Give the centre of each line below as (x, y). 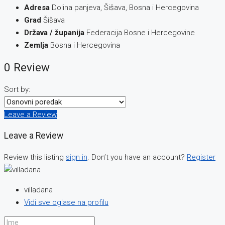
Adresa (37, 8)
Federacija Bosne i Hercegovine (141, 33)
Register (201, 157)
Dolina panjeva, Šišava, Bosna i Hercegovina (125, 8)
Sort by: (17, 89)
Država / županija (54, 33)
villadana (38, 190)
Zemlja (36, 45)
